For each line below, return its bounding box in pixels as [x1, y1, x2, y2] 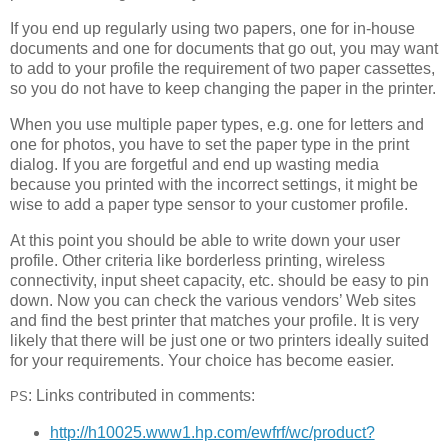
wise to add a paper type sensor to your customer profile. [10, 195, 408, 213]
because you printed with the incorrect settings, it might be [10, 175, 418, 193]
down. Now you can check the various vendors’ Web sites [10, 291, 416, 309]
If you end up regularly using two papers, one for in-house [10, 19, 415, 37]
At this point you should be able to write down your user [10, 231, 400, 249]
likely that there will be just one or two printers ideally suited [10, 331, 429, 349]
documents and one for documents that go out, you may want [10, 39, 438, 57]
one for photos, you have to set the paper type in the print [10, 135, 409, 153]
